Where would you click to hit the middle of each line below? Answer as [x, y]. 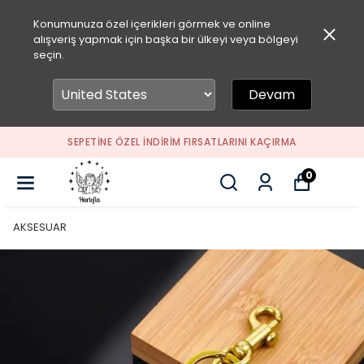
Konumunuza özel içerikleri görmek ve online [152, 24]
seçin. [48, 55]
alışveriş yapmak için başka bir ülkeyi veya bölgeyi [165, 39]
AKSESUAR [40, 227]
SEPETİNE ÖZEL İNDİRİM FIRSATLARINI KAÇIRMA [182, 142]
